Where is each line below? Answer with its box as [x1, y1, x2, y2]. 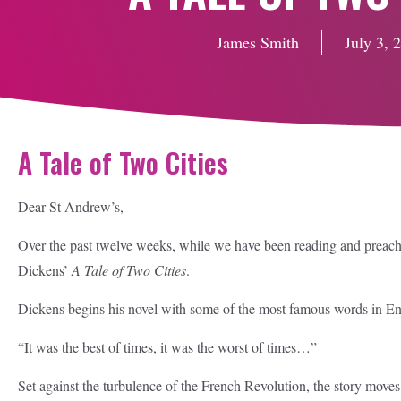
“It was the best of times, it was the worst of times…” [18, 337, 317, 356]
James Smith [216, 31, 299, 53]
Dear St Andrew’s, [18, 197, 124, 216]
